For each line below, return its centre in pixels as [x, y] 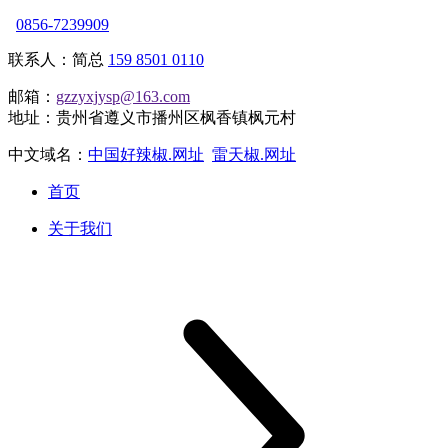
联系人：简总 [58, 59]
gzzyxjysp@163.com [123, 96]
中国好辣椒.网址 [146, 154]
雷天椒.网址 [254, 154]
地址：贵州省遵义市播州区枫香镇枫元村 [152, 117]
